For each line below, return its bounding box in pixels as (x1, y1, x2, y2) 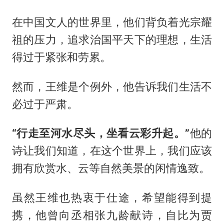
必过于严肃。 (11, 97, 78, 110)
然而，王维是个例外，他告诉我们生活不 (11, 79, 212, 93)
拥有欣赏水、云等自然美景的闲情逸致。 (11, 161, 210, 175)
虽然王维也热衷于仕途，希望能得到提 (11, 191, 212, 204)
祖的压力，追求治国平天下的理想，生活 (11, 32, 212, 46)
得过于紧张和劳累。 (11, 50, 111, 63)
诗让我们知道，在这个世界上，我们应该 (11, 144, 212, 157)
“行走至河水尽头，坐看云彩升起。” (11, 126, 190, 140)
